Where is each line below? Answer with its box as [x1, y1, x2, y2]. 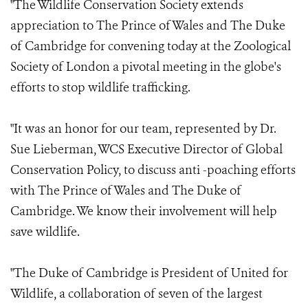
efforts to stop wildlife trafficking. [10, 79, 190, 96]
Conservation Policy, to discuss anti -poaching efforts [10, 162, 296, 178]
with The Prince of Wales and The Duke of [10, 182, 241, 199]
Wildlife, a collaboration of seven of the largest [10, 285, 263, 302]
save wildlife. [10, 223, 80, 240]
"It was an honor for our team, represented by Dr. [10, 120, 276, 137]
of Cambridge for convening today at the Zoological [10, 38, 291, 54]
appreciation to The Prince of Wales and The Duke [10, 17, 285, 34]
